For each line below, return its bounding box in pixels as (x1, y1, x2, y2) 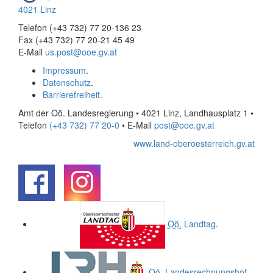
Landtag (181, 218, 216, 230)
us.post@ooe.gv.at (45, 46, 117, 58)
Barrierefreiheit (43, 88, 100, 101)
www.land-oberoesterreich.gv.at (133, 137, 255, 150)
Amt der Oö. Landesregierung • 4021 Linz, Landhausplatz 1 (18, 107, 250, 119)
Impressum (43, 64, 86, 77)
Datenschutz (43, 76, 91, 89)
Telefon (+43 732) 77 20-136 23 (18, 21, 141, 34)
